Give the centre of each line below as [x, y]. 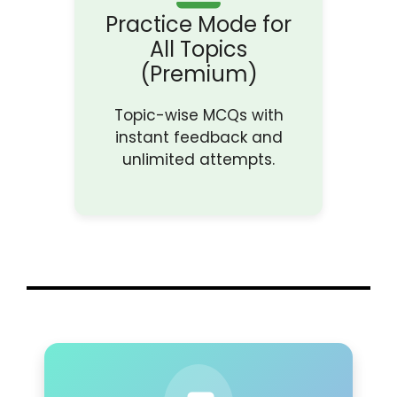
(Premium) [198, 74]
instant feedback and [198, 137]
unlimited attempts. [198, 160]
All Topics [198, 49]
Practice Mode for [198, 24]
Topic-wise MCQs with [198, 115]
